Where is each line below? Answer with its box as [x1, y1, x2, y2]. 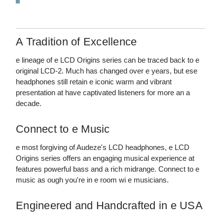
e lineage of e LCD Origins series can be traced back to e [16, 55, 199, 64]
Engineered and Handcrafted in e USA [16, 199, 203, 212]
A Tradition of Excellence [16, 35, 137, 48]
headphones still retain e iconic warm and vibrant [16, 77, 172, 86]
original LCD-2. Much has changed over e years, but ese [16, 66, 197, 75]
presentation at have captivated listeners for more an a [16, 88, 190, 97]
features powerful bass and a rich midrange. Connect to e [16, 164, 199, 173]
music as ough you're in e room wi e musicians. [16, 175, 169, 184]
